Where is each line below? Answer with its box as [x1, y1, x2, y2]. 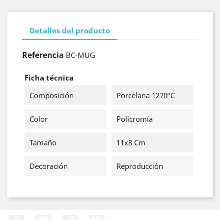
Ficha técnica [25, 73, 74, 82]
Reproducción [116, 161, 163, 171]
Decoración [29, 161, 68, 171]
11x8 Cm [116, 137, 145, 147]
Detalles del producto [29, 25, 110, 35]
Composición [29, 90, 74, 100]
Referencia [22, 50, 64, 60]
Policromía [116, 114, 153, 124]
